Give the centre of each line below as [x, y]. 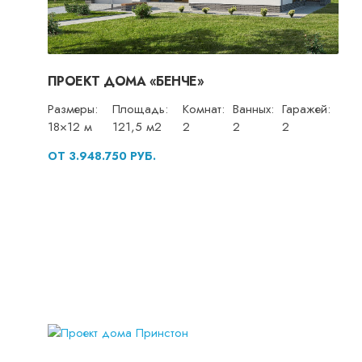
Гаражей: [306, 109]
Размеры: [72, 109]
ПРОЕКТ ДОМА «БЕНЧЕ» [126, 82]
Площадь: [140, 109]
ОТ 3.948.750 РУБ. [101, 156]
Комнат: [203, 109]
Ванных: [253, 109]
